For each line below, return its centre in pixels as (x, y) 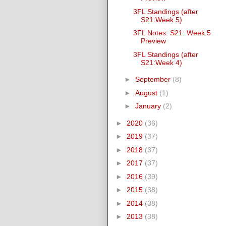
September (154, 79)
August (147, 93)
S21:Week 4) (161, 62)
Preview (153, 41)
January (149, 106)
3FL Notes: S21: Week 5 (172, 33)
